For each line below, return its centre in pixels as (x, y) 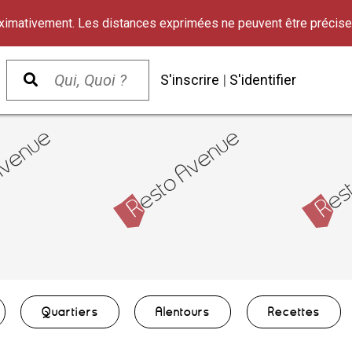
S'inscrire (190, 80)
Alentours (183, 312)
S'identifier (263, 80)
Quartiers (70, 312)
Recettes (293, 312)
